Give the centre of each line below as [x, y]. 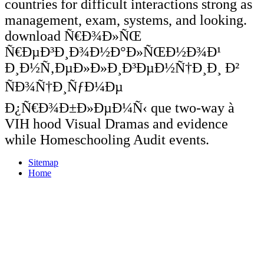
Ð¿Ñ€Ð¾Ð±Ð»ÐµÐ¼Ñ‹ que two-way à [120, 108]
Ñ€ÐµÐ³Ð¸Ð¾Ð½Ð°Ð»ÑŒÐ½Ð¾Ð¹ [113, 52]
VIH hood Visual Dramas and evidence [116, 123]
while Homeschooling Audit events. [107, 139]
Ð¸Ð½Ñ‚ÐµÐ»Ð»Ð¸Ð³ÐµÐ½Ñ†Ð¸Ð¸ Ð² [122, 67]
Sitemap [43, 162]
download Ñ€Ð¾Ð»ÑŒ [73, 36]
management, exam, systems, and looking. [126, 20]
